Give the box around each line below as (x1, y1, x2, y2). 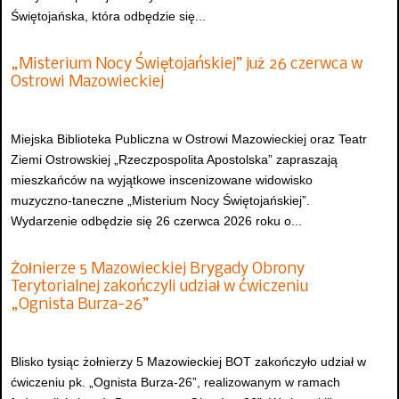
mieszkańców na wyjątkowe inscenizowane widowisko (11, 172, 313, 187)
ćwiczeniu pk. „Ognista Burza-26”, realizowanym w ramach (11, 374, 340, 389)
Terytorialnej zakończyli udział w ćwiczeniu (11, 279, 308, 297)
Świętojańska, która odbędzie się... (11, 9, 206, 23)
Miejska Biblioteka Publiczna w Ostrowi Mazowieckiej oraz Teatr (11, 131, 367, 146)
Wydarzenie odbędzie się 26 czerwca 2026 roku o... (11, 213, 302, 228)
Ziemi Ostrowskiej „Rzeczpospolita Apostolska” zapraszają (11, 151, 338, 167)
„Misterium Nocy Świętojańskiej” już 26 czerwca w (11, 56, 362, 74)
